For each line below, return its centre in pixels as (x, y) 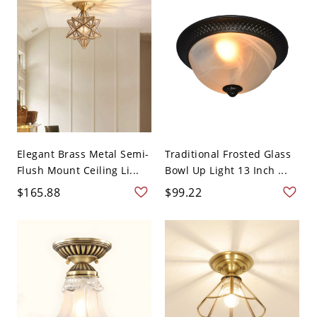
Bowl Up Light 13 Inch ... (226, 170)
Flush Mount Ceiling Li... (78, 170)
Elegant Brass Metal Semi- (83, 154)
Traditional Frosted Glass (228, 154)
